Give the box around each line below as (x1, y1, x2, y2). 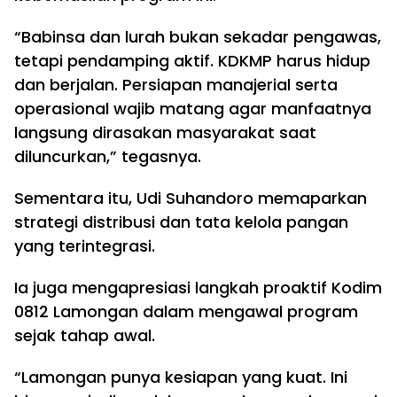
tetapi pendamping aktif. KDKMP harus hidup (14, 50, 370, 72)
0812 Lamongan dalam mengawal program (14, 300, 358, 323)
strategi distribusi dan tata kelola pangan (14, 211, 348, 233)
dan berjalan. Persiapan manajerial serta (14, 74, 338, 96)
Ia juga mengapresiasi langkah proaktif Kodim (14, 276, 382, 299)
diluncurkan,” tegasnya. (14, 145, 201, 167)
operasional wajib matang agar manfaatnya (14, 97, 371, 120)
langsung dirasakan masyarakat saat (14, 121, 316, 144)
